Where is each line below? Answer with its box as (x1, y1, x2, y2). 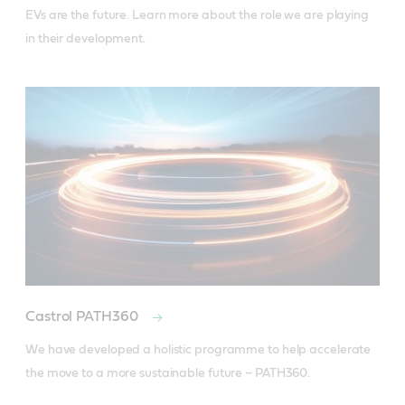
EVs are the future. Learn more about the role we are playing (25, 8, 369, 22)
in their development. (25, 32, 146, 45)
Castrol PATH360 (25, 309, 142, 325)
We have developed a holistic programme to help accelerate (25, 344, 372, 357)
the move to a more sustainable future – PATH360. (25, 367, 311, 381)
